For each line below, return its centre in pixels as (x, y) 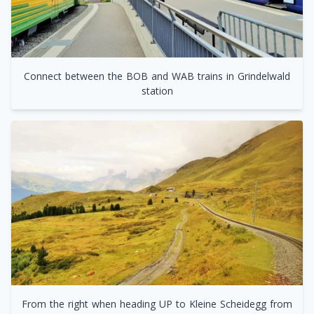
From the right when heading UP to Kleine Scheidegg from (157, 303)
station (157, 91)
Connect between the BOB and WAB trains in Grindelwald (157, 76)
